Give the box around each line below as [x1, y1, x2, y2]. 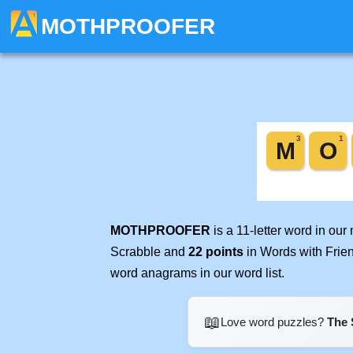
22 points [188, 245, 243, 258]
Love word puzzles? [220, 315, 327, 329]
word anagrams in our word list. [110, 266, 284, 280]
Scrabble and [110, 245, 188, 258]
